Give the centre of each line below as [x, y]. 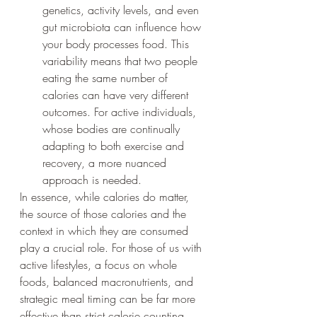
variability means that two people [122, 60]
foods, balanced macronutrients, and [108, 281]
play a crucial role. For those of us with [113, 247]
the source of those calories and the [105, 213]
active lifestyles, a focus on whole [100, 264]
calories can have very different [117, 94]
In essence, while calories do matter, [106, 196]
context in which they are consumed [106, 230]
